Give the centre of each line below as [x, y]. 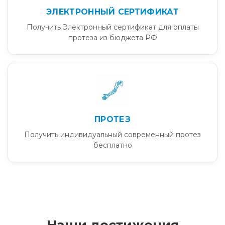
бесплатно [113, 145]
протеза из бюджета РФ [113, 38]
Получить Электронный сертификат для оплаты [113, 27]
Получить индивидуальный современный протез [113, 135]
